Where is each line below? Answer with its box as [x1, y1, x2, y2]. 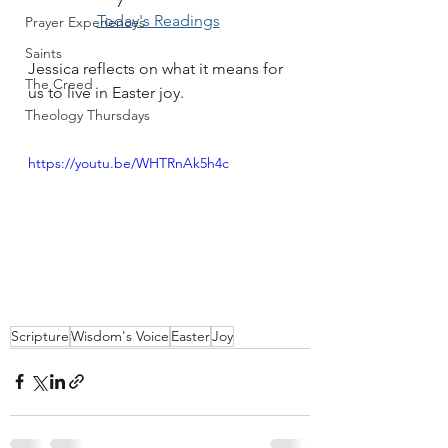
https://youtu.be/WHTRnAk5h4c [28, 154, 229, 172]
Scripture [11, 326, 69, 345]
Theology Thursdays [25, 106, 150, 124]
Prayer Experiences [25, 13, 145, 31]
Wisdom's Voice [71, 326, 169, 345]
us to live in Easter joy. [28, 83, 184, 102]
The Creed [25, 75, 93, 93]
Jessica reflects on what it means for [28, 59, 287, 78]
